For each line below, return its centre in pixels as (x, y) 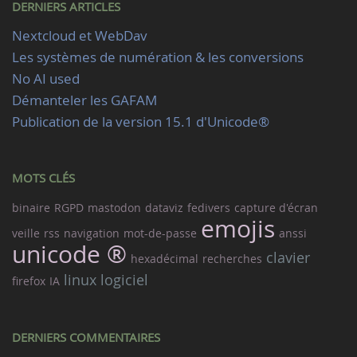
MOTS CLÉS (43, 178)
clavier (288, 257)
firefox (29, 281)
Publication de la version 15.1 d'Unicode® (141, 122)
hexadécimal (165, 259)
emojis (238, 229)
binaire (31, 208)
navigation (92, 233)
